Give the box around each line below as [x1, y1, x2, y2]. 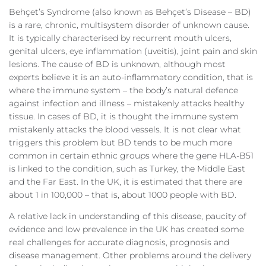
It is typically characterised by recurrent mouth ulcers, [9, 33, 232, 43]
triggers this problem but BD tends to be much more [9, 137, 232, 148]
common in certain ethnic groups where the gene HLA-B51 [9, 150, 254, 161]
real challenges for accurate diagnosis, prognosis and [9, 237, 229, 248]
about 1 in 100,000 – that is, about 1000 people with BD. [9, 189, 236, 200]
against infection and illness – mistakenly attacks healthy [9, 98, 244, 109]
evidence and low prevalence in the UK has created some [9, 224, 244, 235]
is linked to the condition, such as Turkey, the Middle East [9, 163, 245, 174]
